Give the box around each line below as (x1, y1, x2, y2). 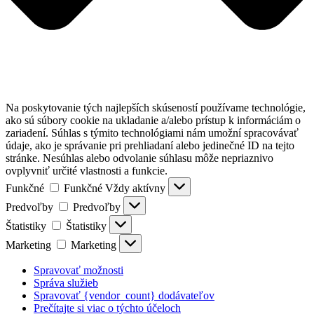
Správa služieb (34, 276, 98, 289)
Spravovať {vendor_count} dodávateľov (34, 289, 214, 301)
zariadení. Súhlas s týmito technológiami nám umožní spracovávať (6, 126, 299, 139)
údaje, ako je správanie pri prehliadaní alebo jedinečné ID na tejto (6, 139, 294, 151)
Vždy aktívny (105, 182, 168, 194)
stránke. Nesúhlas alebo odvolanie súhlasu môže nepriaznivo (6, 151, 273, 164)
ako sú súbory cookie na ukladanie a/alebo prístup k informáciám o (6, 114, 301, 126)
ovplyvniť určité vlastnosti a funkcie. (6, 164, 168, 177)
